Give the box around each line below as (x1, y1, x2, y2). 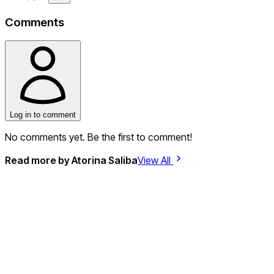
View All (138, 154, 173, 167)
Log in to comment (10, 110, 76, 120)
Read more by (5, 154, 72, 167)
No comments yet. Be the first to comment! (5, 131, 192, 144)
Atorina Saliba (72, 154, 138, 167)
